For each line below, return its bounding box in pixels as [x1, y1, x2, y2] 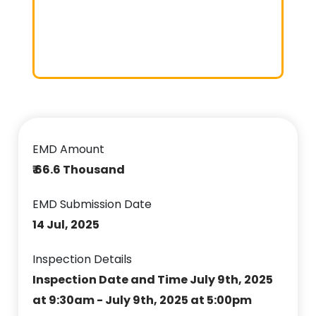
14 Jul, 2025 [32, 216, 100, 233]
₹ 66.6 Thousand [32, 161, 126, 178]
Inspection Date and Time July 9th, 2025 [32, 271, 274, 288]
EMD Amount [32, 140, 105, 157]
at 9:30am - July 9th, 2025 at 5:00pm [32, 291, 253, 308]
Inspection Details [32, 250, 133, 267]
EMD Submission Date [32, 195, 152, 212]
